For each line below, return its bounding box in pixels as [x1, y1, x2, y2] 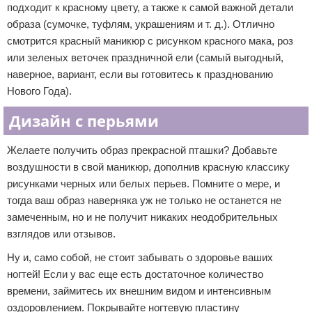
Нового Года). [7, 85, 72, 97]
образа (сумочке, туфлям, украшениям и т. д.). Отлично [7, 18, 274, 30]
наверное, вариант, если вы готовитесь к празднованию [7, 68, 273, 80]
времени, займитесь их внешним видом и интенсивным [7, 285, 271, 297]
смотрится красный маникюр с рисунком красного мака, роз [7, 35, 293, 47]
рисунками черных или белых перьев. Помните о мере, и [7, 178, 280, 189]
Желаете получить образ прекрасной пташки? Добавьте [7, 144, 277, 156]
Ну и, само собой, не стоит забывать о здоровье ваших [7, 251, 273, 263]
